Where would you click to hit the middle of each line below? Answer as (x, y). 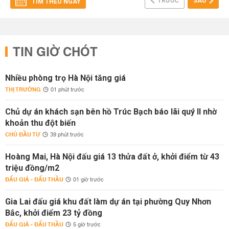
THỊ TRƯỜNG (23, 90)
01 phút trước (67, 90)
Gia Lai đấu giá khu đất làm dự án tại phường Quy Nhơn (108, 202)
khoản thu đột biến (40, 123)
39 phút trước (67, 135)
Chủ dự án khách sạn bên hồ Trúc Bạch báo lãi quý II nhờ (111, 112)
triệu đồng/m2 (32, 168)
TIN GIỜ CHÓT (55, 53)
